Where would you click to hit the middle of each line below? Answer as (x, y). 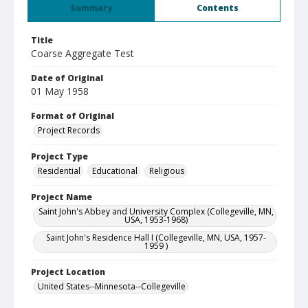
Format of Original (73, 116)
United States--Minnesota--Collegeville (112, 286)
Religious (167, 171)
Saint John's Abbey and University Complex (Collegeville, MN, (156, 211)
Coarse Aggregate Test (82, 53)
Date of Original (67, 78)
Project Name (62, 197)
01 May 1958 (60, 91)
